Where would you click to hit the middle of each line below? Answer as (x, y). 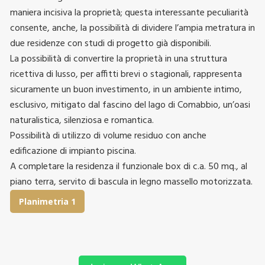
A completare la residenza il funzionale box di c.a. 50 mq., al (129, 167)
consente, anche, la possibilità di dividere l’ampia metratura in (132, 28)
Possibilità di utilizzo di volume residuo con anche (108, 136)
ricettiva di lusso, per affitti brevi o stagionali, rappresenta (126, 74)
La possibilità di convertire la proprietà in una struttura (119, 59)
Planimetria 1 (47, 201)
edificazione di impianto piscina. (73, 151)
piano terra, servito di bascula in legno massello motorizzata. (131, 182)
